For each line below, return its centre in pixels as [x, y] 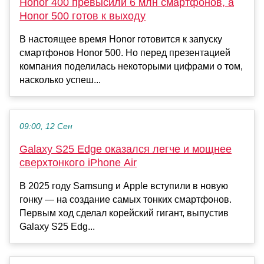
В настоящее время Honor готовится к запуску [121, 39]
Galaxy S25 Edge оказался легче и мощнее [126, 149]
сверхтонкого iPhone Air [78, 162]
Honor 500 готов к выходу [82, 16]
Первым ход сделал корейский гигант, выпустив [124, 213]
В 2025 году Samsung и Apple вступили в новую [124, 186]
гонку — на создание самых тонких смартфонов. [126, 199]
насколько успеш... [60, 80]
